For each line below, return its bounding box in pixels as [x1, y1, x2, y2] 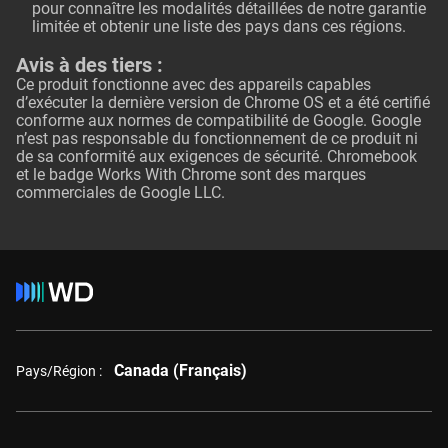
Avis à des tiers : [16, 53, 163, 77]
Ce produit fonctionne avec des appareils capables [16, 75, 371, 94]
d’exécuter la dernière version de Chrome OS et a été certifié [16, 93, 430, 112]
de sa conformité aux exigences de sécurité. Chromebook [16, 147, 417, 166]
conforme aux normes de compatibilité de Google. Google [16, 111, 421, 130]
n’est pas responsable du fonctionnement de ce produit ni [16, 129, 418, 148]
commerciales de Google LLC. [16, 183, 225, 202]
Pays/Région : [16, 362, 102, 379]
